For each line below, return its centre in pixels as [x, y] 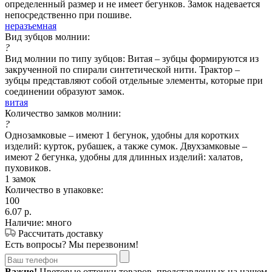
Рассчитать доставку [61, 233]
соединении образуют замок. [65, 91]
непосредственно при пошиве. [68, 15]
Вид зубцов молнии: [47, 36]
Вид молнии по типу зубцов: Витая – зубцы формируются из [132, 58]
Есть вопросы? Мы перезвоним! [72, 244]
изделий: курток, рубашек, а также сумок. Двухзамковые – [126, 146]
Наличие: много [38, 222]
